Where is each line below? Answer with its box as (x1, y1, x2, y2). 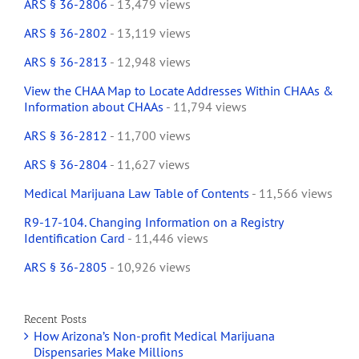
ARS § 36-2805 (24, 259, 107, 276)
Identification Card (24, 230, 125, 247)
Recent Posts (24, 313, 87, 327)
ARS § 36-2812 (24, 127, 107, 144)
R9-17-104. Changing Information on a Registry (24, 214, 283, 231)
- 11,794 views (163, 99, 247, 115)
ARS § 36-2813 (24, 54, 107, 71)
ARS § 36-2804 (24, 156, 107, 173)
